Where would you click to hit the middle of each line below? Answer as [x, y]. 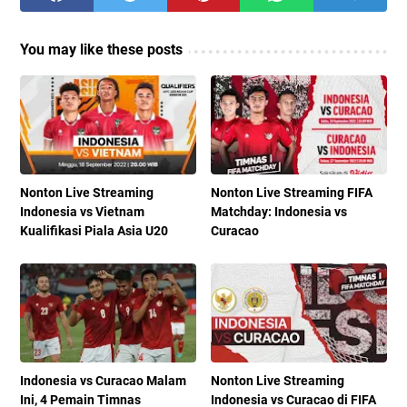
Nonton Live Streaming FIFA [292, 193]
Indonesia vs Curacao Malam [103, 381]
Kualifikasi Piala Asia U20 [94, 231]
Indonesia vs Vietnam [82, 212]
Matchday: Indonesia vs [279, 212]
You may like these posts [101, 50]
